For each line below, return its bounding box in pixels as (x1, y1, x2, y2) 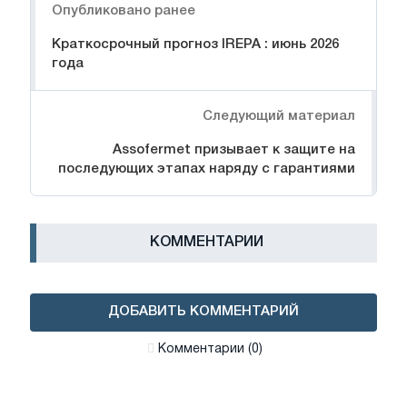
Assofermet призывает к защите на (113, 143, 355, 156)
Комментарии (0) (157, 343, 263, 356)
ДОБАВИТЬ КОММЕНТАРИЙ (108, 305, 299, 319)
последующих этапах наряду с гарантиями (58, 162, 355, 175)
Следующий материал (203, 109, 355, 123)
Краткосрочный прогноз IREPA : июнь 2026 (52, 37, 339, 51)
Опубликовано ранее (52, 4, 195, 17)
